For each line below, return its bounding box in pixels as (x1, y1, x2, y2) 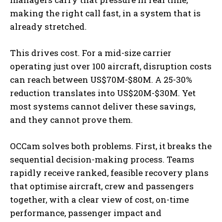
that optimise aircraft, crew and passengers (10, 180, 194, 192)
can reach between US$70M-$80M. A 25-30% (10, 73, 192, 85)
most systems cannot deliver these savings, (10, 100, 195, 112)
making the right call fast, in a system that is (10, 7, 201, 19)
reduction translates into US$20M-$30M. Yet (10, 87, 196, 99)
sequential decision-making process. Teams (10, 153, 194, 165)
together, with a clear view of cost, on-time (10, 193, 189, 205)
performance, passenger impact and (10, 207, 162, 219)
